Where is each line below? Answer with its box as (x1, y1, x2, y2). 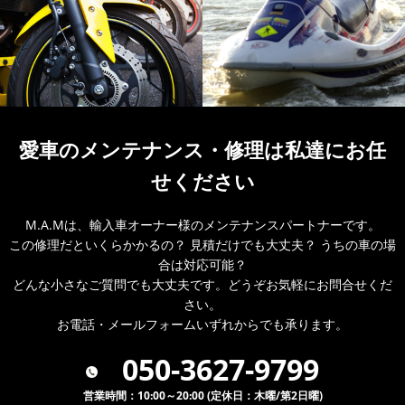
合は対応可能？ (158, 256, 247, 274)
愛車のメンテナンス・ (19, 136, 224, 164)
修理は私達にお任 (224, 136, 386, 164)
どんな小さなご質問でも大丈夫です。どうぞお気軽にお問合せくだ (13, 276, 392, 294)
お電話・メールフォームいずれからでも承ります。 (57, 316, 348, 334)
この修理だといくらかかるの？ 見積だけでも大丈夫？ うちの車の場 (9, 236, 396, 254)
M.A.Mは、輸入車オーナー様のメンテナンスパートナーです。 (24, 216, 381, 234)
